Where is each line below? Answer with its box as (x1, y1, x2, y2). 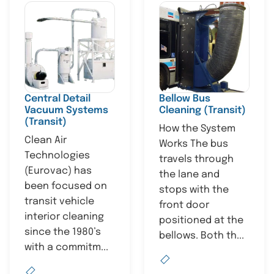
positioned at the (159, 215, 243, 226)
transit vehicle (24, 196, 94, 207)
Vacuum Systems (24, 105, 108, 116)
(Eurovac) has (24, 166, 92, 176)
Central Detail (24, 94, 91, 104)
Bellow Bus (159, 94, 210, 104)
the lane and (159, 169, 220, 180)
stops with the (159, 185, 229, 195)
